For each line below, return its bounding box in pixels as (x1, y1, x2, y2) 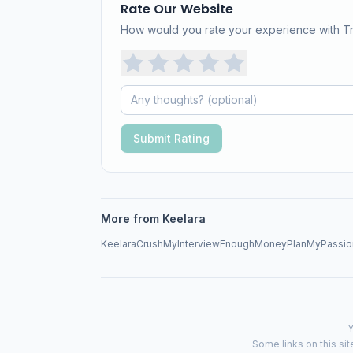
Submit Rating (133, 132, 210, 145)
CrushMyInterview (136, 238, 220, 250)
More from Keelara (101, 212, 206, 225)
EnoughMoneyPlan (220, 238, 307, 250)
